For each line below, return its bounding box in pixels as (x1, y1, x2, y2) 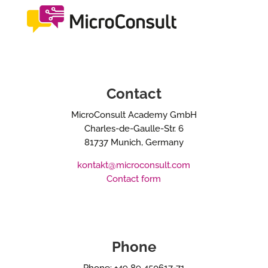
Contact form (106, 173, 162, 184)
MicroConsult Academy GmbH (71, 109, 197, 120)
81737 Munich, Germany (84, 136, 184, 148)
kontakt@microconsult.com (77, 159, 191, 170)
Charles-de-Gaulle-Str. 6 (84, 123, 184, 134)
